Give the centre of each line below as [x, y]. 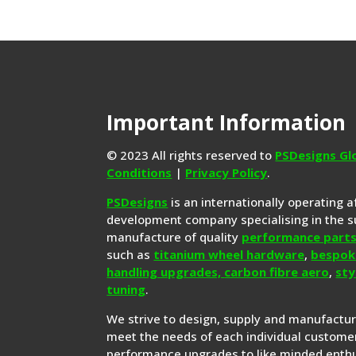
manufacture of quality [174, 237]
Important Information [226, 123]
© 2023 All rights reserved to [191, 155]
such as [130, 255]
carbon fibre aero [277, 272]
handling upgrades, [166, 272]
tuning [126, 290]
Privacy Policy [226, 173]
